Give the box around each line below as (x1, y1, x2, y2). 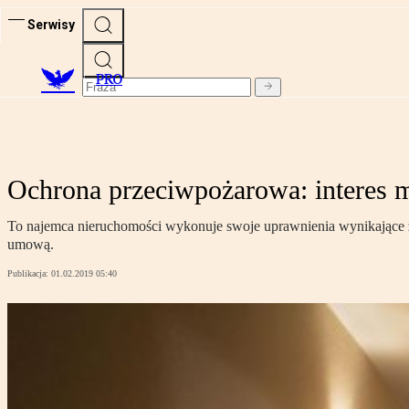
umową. (7, 236, 54, 253)
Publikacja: (7, 268, 51, 279)
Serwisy (27, 16, 75, 32)
